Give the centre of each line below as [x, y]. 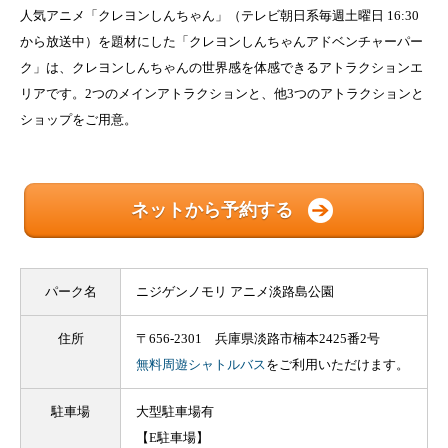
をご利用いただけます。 [337, 365]
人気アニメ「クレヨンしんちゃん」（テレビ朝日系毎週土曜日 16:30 [219, 16]
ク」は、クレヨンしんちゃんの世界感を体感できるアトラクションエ [221, 68]
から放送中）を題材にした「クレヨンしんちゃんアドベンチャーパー [221, 42]
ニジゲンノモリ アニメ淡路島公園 [235, 292]
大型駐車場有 [175, 412]
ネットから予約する [211, 210]
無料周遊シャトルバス [201, 365]
